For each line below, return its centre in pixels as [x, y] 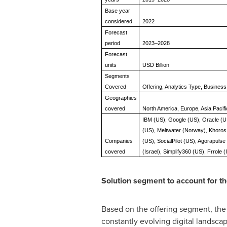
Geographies [121, 98]
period [113, 43]
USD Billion [156, 65]
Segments [118, 76]
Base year [118, 11]
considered [119, 21]
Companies [119, 141]
